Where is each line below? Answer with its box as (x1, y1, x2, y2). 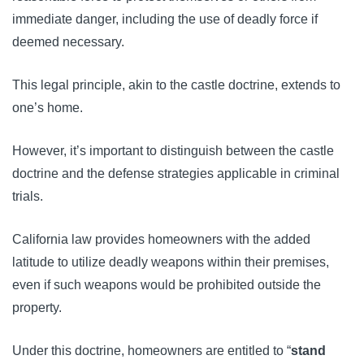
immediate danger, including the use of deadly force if (12, 12, 318, 27)
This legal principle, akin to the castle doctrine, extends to (12, 78, 340, 93)
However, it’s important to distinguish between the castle (12, 144, 334, 158)
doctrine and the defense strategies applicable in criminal (12, 167, 340, 181)
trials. (12, 189, 43, 204)
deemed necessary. (12, 35, 124, 50)
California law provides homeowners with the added (12, 232, 310, 247)
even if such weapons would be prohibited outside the (12, 278, 321, 292)
